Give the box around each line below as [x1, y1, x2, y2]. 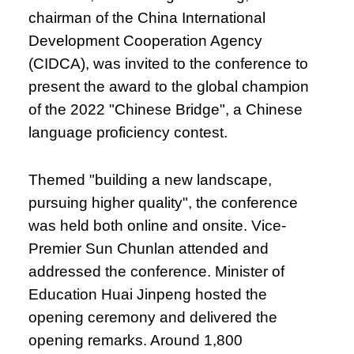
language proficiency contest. [28, 123, 232, 141]
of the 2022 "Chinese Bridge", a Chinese [28, 100, 303, 118]
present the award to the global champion [28, 77, 310, 95]
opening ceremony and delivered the [28, 308, 278, 326]
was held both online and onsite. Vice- [28, 217, 287, 234]
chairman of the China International [28, 9, 266, 26]
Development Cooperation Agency [28, 32, 263, 49]
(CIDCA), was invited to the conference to [28, 55, 309, 72]
